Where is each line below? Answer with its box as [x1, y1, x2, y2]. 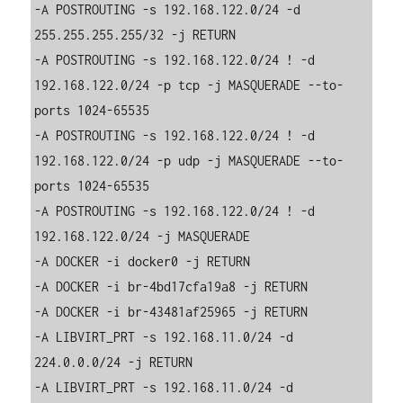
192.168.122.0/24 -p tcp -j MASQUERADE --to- [34, 77, 345, 94]
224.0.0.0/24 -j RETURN [34, 354, 193, 371]
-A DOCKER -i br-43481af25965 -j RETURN [34, 304, 309, 320]
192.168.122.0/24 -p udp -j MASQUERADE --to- [34, 153, 345, 169]
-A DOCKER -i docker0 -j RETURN [34, 254, 251, 270]
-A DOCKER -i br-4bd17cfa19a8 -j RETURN [34, 279, 309, 295]
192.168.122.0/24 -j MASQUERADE [34, 228, 251, 245]
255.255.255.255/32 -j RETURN [34, 27, 237, 43]
